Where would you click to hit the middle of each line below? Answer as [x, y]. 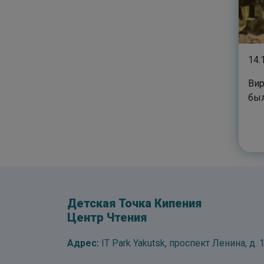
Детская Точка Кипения [134, 203]
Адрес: [83, 243]
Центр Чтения [107, 217]
